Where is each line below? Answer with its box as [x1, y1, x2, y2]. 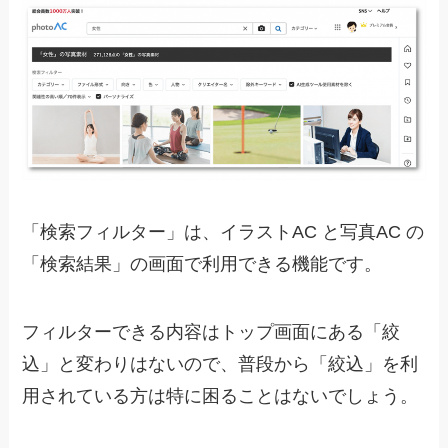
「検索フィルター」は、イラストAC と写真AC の [22, 221, 425, 242]
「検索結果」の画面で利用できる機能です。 [22, 253, 383, 274]
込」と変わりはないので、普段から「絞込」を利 [22, 353, 419, 374]
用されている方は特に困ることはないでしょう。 [22, 385, 419, 406]
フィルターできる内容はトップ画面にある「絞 [22, 321, 401, 342]
